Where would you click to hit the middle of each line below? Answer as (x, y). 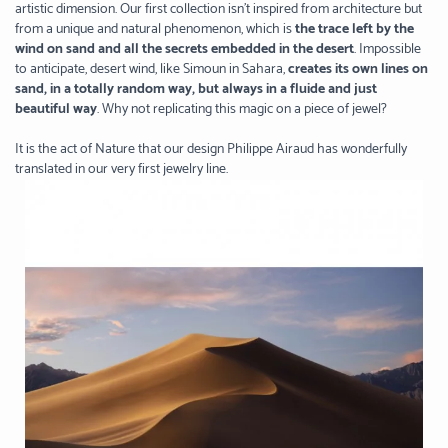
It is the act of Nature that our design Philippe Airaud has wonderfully (211, 150)
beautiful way (56, 110)
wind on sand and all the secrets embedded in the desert (184, 50)
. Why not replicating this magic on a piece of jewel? (242, 110)
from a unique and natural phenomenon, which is (153, 30)
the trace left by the (354, 30)
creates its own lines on (358, 70)
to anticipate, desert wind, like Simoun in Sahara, (150, 70)
